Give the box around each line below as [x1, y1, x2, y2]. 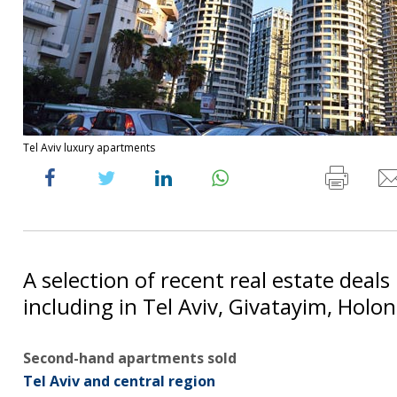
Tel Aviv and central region [23, 371, 215, 391]
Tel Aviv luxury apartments [23, 140, 155, 155]
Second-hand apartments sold [23, 348, 237, 368]
